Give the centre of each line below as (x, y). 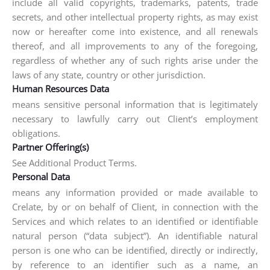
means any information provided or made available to (135, 192)
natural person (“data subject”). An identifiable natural (135, 236)
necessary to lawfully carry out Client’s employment (135, 119)
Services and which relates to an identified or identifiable (135, 221)
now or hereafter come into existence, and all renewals (135, 31)
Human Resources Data (61, 89)
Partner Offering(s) (50, 147)
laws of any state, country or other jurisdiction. (109, 75)
